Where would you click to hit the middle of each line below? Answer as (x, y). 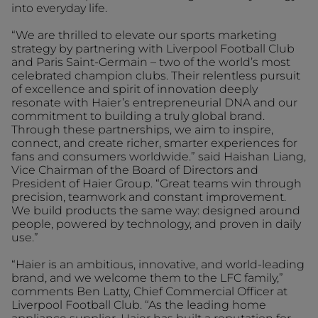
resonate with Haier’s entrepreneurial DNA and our (154, 103)
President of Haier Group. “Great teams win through (157, 183)
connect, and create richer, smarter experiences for (154, 143)
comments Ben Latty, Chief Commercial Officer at (149, 291)
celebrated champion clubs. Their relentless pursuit (156, 76)
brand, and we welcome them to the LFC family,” (147, 278)
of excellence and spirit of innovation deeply (135, 89)
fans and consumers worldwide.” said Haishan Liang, (159, 157)
